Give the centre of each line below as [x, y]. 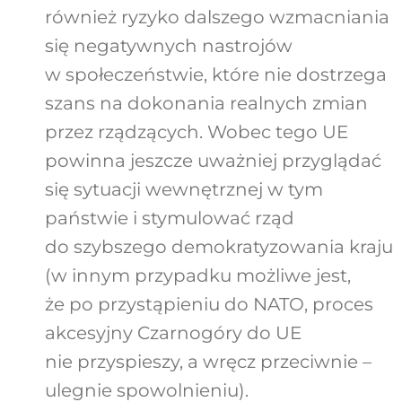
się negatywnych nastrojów [168, 46]
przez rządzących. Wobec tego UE [196, 132]
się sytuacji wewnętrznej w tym [184, 190]
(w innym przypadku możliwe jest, [197, 276]
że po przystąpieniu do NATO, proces [209, 305]
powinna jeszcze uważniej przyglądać [213, 161]
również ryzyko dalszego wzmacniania [217, 17]
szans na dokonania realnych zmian [206, 104]
